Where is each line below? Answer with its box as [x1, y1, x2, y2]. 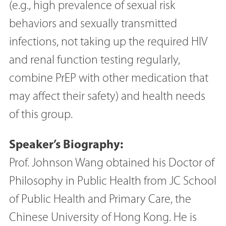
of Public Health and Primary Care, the [9, 193, 191, 206]
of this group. [9, 108, 73, 121]
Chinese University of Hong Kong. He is [9, 211, 197, 224]
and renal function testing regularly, [9, 54, 180, 67]
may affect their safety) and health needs [9, 90, 205, 103]
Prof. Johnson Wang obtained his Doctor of [9, 157, 214, 169]
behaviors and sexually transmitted [9, 18, 177, 30]
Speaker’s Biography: [9, 139, 123, 151]
